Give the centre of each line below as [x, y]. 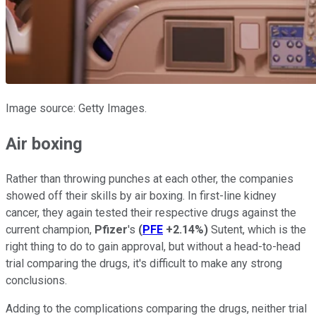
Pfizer [111, 229]
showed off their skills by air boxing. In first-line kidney [141, 195]
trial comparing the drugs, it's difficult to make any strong [144, 263]
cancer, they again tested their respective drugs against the [151, 212]
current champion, [50, 229]
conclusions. [36, 280]
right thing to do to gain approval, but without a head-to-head [153, 246]
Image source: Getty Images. [76, 108]
